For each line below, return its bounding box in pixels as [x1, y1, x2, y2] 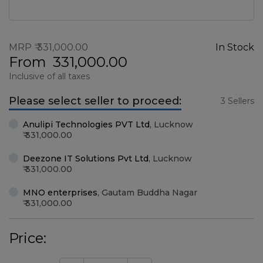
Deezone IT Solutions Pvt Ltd [23, 153, 149, 164]
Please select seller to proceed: [9, 95, 181, 107]
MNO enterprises [23, 187, 97, 198]
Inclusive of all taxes [9, 71, 90, 82]
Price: [9, 230, 46, 247]
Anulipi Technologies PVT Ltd [23, 119, 150, 130]
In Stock [215, 42, 254, 53]
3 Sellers [221, 96, 254, 106]
